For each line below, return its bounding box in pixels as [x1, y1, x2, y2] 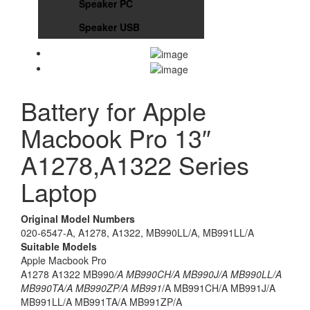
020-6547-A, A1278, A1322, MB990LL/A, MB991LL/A [21, 226, 254, 240]
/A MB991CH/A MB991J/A [162, 281, 275, 295]
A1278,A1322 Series [21, 147, 249, 183]
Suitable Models [21, 239, 97, 254]
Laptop [21, 174, 97, 210]
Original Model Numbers [21, 212, 135, 226]
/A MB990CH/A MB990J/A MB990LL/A [114, 267, 282, 282]
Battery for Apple [21, 93, 206, 129]
